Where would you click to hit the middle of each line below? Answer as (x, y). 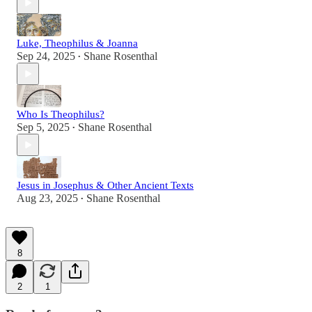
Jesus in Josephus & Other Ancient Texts (105, 186)
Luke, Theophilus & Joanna (77, 44)
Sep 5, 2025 (43, 127)
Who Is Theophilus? (61, 115)
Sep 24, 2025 (46, 56)
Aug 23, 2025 (47, 198)
